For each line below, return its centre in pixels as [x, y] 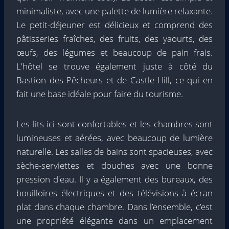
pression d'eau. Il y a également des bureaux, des [114, 179]
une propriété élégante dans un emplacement [114, 220]
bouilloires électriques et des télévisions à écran [114, 193]
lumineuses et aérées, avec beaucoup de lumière [114, 138]
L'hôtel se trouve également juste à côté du [114, 66]
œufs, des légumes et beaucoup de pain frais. [114, 52]
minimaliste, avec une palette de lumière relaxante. [114, 11]
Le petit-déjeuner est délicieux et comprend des [114, 25]
